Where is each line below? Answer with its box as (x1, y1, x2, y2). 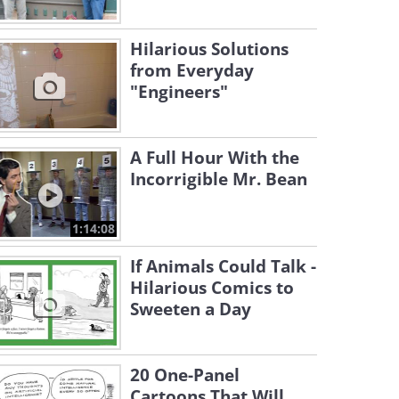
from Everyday (130, 59, 254, 82)
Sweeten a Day (130, 297, 251, 321)
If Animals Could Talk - (130, 255, 316, 278)
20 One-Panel (130, 363, 240, 387)
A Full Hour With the (130, 146, 299, 169)
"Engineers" (130, 80, 228, 103)
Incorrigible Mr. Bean (130, 167, 307, 191)
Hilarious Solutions (130, 37, 289, 61)
